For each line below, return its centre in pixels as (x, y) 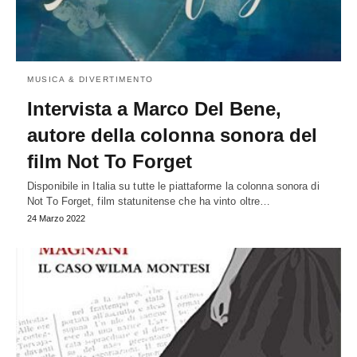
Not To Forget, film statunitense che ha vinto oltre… (149, 202)
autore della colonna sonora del (172, 135)
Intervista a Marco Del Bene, (154, 109)
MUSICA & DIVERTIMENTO (90, 80)
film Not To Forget (110, 162)
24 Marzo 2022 (56, 219)
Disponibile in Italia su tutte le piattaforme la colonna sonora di (173, 186)
